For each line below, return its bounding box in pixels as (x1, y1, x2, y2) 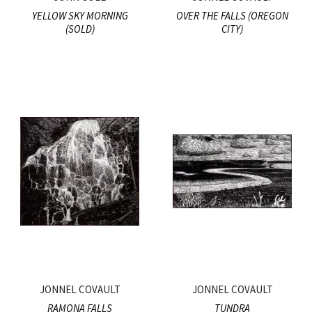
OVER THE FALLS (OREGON (176, 9, 288, 23)
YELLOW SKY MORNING (31, 9, 128, 23)
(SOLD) (65, 22, 95, 36)
